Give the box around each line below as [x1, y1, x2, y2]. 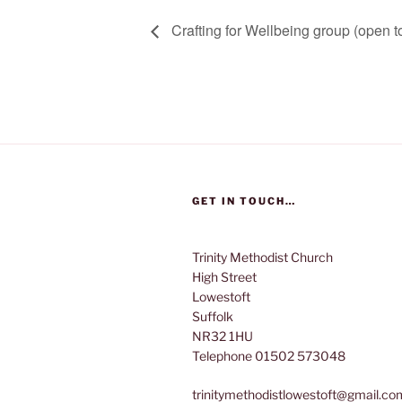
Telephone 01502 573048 [192, 347, 345, 363]
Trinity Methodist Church [192, 249, 333, 265]
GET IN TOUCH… [192, 194, 296, 207]
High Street [192, 268, 257, 284]
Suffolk [192, 308, 233, 324]
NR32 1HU [192, 328, 253, 344]
